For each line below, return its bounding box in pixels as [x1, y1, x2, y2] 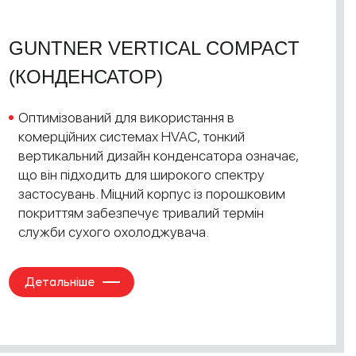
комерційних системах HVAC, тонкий [18, 128, 245, 145]
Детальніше [25, 274, 95, 289]
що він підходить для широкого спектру [18, 166, 265, 183]
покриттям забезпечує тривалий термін [18, 204, 264, 221]
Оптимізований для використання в [18, 109, 234, 126]
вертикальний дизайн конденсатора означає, [18, 147, 298, 164]
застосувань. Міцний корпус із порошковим [18, 185, 285, 202]
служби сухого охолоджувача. [18, 223, 209, 240]
